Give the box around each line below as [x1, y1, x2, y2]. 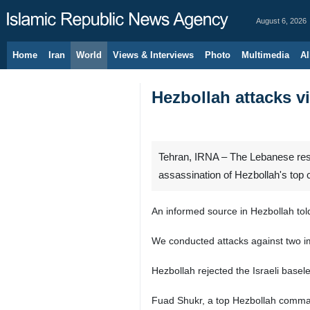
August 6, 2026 [256, 17, 307, 25]
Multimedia [241, 50, 289, 60]
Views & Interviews [113, 50, 194, 60]
